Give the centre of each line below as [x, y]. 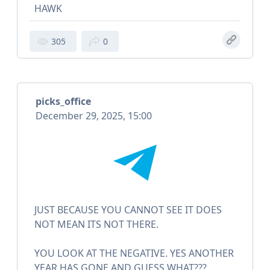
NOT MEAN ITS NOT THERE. [96, 224]
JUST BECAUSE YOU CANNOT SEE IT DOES [128, 210]
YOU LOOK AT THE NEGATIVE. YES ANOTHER [134, 253]
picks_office [63, 102]
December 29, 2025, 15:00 [94, 116]
